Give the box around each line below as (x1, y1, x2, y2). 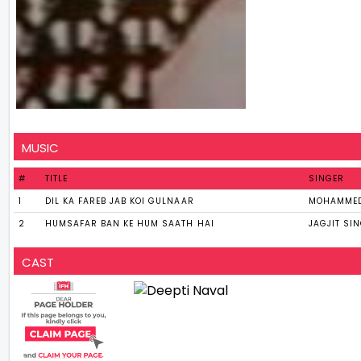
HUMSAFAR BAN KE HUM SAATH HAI (45, 218, 214, 230)
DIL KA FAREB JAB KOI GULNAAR (45, 195, 194, 208)
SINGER (309, 172, 345, 185)
